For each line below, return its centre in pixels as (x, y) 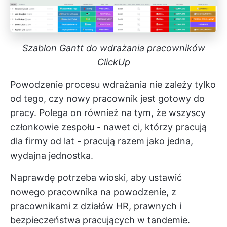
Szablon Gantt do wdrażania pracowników (113, 48)
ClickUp (113, 62)
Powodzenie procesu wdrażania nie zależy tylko (113, 84)
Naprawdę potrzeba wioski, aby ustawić (96, 177)
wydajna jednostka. (52, 155)
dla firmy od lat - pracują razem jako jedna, (102, 141)
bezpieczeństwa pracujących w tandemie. (100, 220)
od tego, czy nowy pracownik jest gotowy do (107, 98)
